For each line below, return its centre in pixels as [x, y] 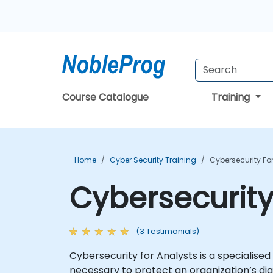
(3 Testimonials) [168, 231]
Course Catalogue [105, 97]
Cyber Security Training [153, 160]
